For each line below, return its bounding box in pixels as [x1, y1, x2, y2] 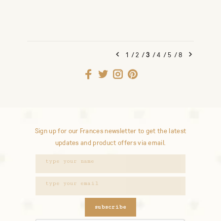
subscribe [94, 203, 126, 210]
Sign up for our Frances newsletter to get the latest [35, 126, 186, 135]
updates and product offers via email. [55, 138, 166, 147]
